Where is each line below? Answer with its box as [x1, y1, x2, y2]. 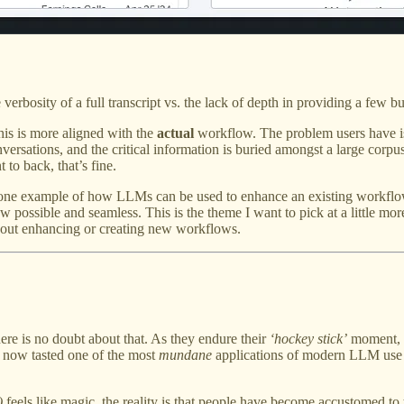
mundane [159, 347, 212, 363]
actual [157, 124, 194, 141]
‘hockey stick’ [270, 331, 347, 347]
